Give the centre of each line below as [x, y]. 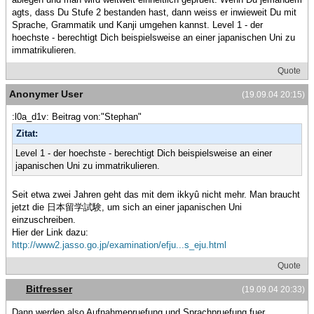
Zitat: [27, 133]
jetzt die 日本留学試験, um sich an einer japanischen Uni [127, 207]
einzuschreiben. [44, 219]
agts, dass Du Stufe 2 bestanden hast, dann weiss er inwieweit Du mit [154, 12]
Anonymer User [46, 94]
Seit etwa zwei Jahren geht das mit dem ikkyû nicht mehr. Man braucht [156, 194]
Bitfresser [49, 288]
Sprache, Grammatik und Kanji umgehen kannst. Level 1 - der [137, 25]
